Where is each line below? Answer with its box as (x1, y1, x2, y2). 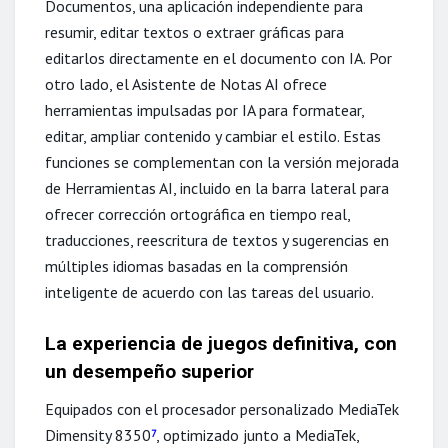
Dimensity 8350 (45, 424, 151, 445)
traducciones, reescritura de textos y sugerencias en (45, 229, 389, 250)
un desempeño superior (45, 360, 254, 384)
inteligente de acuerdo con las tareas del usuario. (45, 281, 374, 302)
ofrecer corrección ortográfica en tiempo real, (45, 203, 350, 224)
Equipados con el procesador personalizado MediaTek (45, 398, 399, 419)
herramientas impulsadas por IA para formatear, (45, 99, 364, 120)
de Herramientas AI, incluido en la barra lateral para (45, 177, 389, 198)
